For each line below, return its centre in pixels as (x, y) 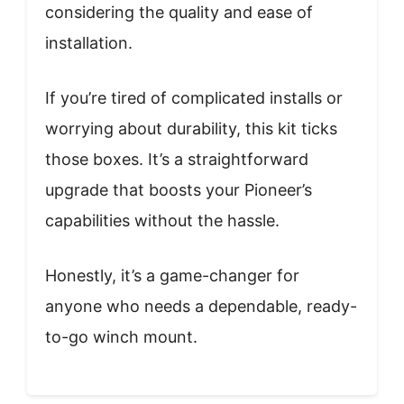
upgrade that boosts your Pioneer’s (179, 189)
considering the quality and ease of (179, 12)
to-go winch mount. (121, 336)
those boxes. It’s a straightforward (177, 159)
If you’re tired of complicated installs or (194, 97)
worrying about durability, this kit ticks (191, 128)
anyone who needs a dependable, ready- (201, 306)
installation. (89, 42)
